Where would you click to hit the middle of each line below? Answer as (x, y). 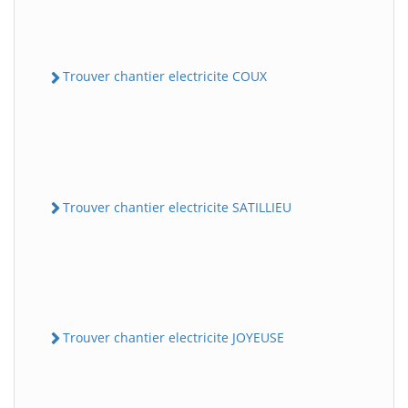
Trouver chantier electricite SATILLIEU (177, 207)
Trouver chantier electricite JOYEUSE (173, 337)
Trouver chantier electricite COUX (165, 76)
